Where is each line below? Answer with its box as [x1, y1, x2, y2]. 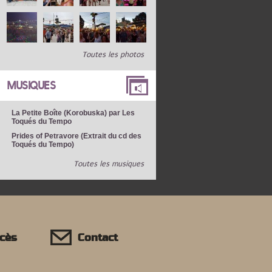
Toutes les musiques [73, 160, 144, 168]
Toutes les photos [81, 50, 144, 59]
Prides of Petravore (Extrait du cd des [11, 132, 141, 140]
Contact [78, 232, 118, 244]
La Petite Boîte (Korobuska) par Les [11, 109, 135, 117]
